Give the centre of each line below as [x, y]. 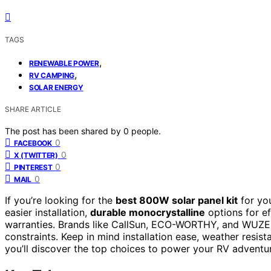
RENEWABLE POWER [64, 63]
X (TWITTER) [36, 155]
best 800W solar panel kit [177, 200]
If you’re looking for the [60, 200]
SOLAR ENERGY [56, 87]
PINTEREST [33, 167]
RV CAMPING [52, 75]
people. [146, 131]
